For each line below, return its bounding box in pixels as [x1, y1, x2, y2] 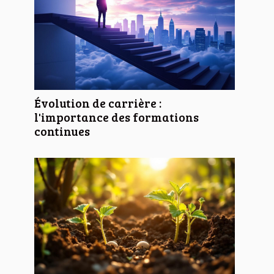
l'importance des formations [34, 108, 199, 125]
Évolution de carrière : [34, 94, 161, 111]
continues [34, 122, 90, 139]
